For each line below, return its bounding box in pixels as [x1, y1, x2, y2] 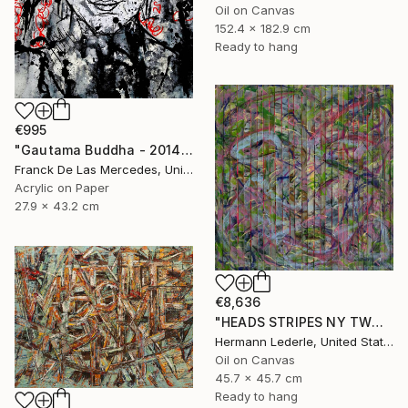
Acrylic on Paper [15, 179, 109, 195]
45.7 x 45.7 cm [215, 370, 302, 385]
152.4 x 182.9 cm [215, 20, 311, 36]
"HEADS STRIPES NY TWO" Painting [372, 313, 384, 330]
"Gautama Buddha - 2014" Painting [180, 141, 193, 158]
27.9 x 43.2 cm [15, 198, 99, 213]
